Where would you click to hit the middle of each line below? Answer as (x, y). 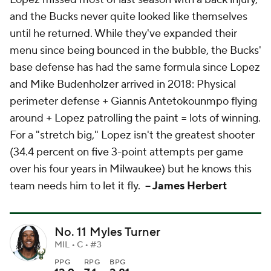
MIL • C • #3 (78, 245)
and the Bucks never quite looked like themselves (129, 16)
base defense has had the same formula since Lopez (135, 67)
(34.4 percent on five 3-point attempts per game (126, 152)
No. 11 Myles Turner (107, 232)
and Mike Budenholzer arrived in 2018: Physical (123, 84)
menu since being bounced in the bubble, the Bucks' (135, 50)
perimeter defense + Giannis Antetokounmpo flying (133, 101)
